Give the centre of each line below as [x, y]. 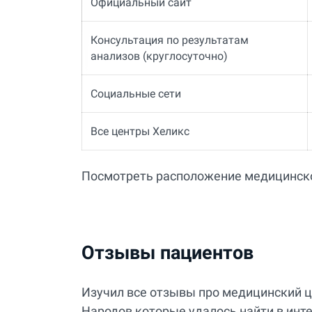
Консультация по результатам [169, 40]
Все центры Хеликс [140, 132]
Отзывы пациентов [167, 253]
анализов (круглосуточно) [159, 56]
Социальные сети [135, 94]
